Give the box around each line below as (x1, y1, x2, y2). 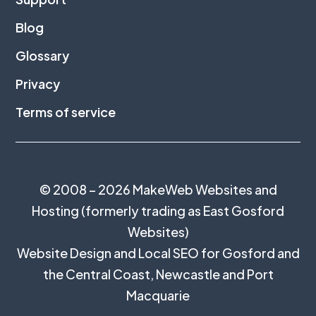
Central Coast (65, 266, 150, 282)
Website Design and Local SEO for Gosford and (16, 245, 300, 261)
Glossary (16, 47, 70, 63)
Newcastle (155, 266, 220, 282)
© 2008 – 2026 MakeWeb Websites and (39, 181, 277, 197)
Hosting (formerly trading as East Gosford (32, 202, 284, 219)
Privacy (16, 75, 61, 92)
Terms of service (16, 104, 116, 120)
